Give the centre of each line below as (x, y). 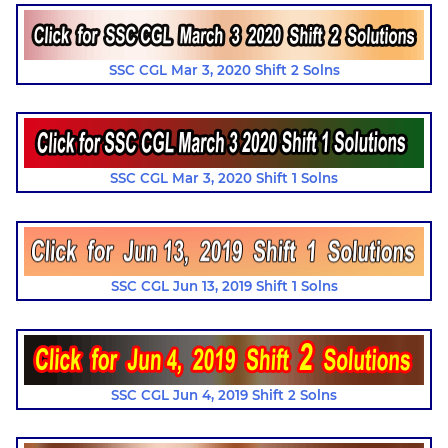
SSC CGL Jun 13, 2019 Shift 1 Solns (224, 286)
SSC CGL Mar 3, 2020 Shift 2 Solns (224, 70)
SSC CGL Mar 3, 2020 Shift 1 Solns (224, 178)
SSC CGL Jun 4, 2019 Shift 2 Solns (224, 394)
